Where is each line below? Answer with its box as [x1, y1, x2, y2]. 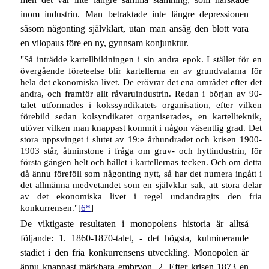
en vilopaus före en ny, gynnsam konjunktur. [20, 38, 189, 49]
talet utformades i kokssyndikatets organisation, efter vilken [20, 100, 262, 110]
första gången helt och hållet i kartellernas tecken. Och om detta [20, 157, 262, 167]
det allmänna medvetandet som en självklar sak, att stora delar [20, 180, 262, 190]
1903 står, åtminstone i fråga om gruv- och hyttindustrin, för [20, 145, 262, 156]
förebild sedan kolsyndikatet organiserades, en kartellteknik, [20, 111, 262, 121]
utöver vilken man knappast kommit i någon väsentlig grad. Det [20, 122, 262, 133]
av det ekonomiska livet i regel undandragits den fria [20, 191, 262, 201]
